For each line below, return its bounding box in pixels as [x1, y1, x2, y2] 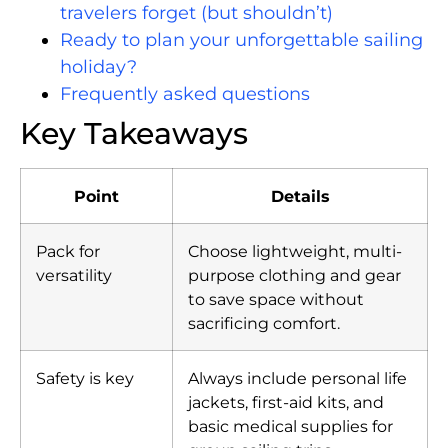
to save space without [188, 289, 364, 310]
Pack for [36, 241, 100, 262]
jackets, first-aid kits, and [188, 392, 384, 413]
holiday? [60, 56, 137, 79]
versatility [36, 265, 112, 286]
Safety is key [36, 368, 134, 389]
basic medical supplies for [188, 416, 393, 437]
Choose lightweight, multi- [188, 241, 402, 262]
